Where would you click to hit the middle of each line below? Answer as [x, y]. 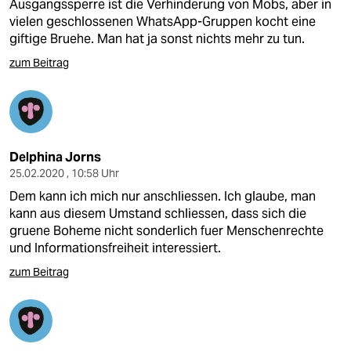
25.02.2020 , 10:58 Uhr [64, 173]
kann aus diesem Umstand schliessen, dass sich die [158, 213]
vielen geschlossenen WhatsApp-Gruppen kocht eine [163, 22]
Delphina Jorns [55, 157]
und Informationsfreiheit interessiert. [115, 248]
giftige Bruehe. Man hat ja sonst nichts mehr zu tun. [157, 39]
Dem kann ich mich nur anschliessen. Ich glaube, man [163, 196]
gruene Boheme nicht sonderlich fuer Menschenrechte [166, 231]
